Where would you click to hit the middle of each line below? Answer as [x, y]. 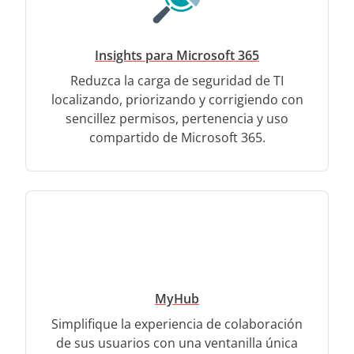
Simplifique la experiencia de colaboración [177, 324]
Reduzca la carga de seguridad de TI [177, 80]
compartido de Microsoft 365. [177, 137]
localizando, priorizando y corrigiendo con [177, 99]
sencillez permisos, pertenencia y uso [177, 118]
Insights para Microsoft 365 [177, 55]
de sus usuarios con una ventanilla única [177, 343]
